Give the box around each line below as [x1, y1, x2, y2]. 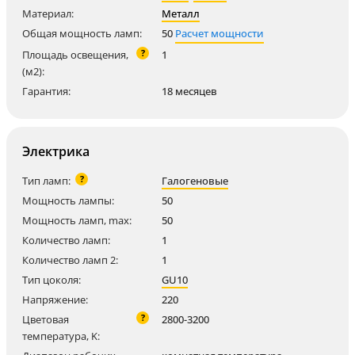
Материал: [22, 6, 74, 21]
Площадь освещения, [22, 48, 128, 62]
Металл [162, 6, 200, 21]
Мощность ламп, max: [22, 213, 132, 227]
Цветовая [22, 312, 69, 326]
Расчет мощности [175, 26, 264, 40]
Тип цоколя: [22, 273, 81, 287]
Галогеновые [162, 174, 228, 188]
